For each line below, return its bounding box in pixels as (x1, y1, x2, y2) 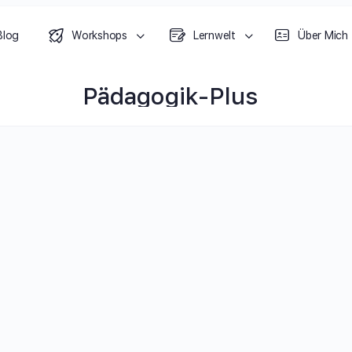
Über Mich (298, 29, 348, 42)
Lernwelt (192, 29, 236, 42)
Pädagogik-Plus (82, 81, 258, 110)
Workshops (71, 29, 127, 42)
